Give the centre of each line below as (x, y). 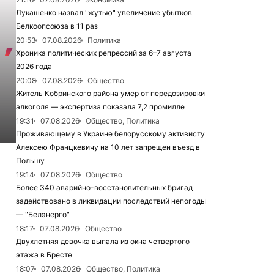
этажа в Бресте (44, 255)
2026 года (34, 66)
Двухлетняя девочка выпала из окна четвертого (103, 241)
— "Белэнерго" (43, 214)
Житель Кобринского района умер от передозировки (110, 93)
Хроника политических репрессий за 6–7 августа (104, 53)
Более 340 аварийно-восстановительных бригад (104, 187)
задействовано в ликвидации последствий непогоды (111, 201)
